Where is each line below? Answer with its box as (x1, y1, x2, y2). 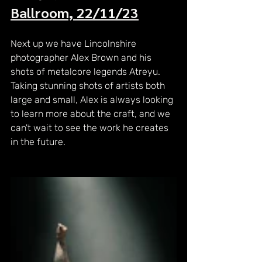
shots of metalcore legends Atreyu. (11, 65, 163, 77)
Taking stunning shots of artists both (11, 80, 167, 91)
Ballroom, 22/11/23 (11, 2, 139, 22)
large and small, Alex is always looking (11, 94, 175, 105)
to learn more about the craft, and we (11, 108, 173, 119)
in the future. (11, 136, 65, 147)
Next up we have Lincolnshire (11, 37, 139, 49)
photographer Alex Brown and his (11, 51, 154, 63)
